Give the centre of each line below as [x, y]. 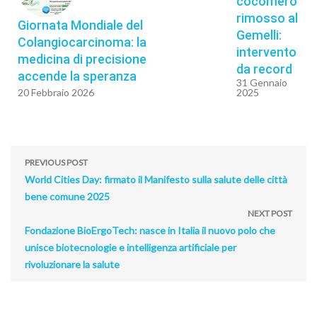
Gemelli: [259, 35]
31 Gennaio [262, 82]
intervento [266, 52]
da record [264, 69]
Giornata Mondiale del [80, 25]
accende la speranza [77, 76]
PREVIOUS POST [56, 162]
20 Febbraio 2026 [56, 92]
